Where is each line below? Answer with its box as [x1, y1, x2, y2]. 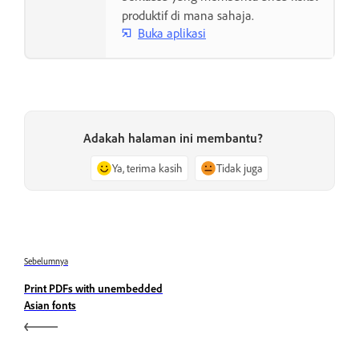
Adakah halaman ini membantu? [83, 130, 263, 147]
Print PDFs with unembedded [24, 281, 163, 296]
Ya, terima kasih [112, 161, 183, 175]
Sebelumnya [24, 256, 68, 268]
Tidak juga [216, 161, 263, 175]
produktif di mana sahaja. [122, 7, 254, 24]
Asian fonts [24, 298, 76, 313]
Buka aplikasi [138, 24, 206, 41]
